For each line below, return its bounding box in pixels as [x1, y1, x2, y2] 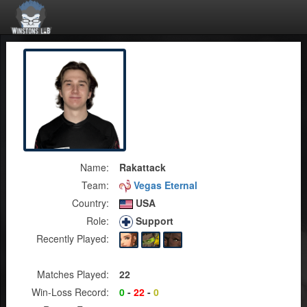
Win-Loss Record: [32, 285, 109, 299]
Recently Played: [36, 232, 109, 245]
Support [133, 214, 173, 228]
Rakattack [119, 160, 166, 174]
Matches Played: [37, 267, 109, 282]
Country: [72, 196, 109, 210]
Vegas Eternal [131, 178, 198, 192]
